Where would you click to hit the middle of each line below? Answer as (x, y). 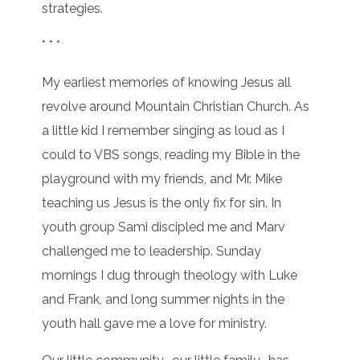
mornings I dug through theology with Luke (170, 276)
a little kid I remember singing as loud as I (164, 131)
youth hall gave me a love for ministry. (155, 324)
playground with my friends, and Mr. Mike (162, 179)
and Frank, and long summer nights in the (164, 300)
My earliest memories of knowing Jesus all (167, 83)
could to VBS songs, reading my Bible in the (171, 155)
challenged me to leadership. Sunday (152, 252)
